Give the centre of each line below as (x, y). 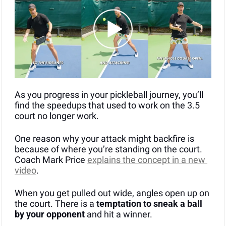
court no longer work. (57, 116)
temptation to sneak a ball (149, 204)
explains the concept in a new (146, 160)
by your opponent (50, 214)
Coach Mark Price (51, 160)
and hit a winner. (119, 214)
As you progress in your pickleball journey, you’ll (109, 95)
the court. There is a (55, 204)
